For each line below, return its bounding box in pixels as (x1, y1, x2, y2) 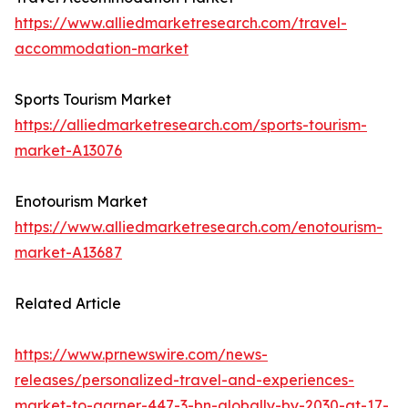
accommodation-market (15, 39, 189, 58)
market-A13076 (15, 141, 122, 160)
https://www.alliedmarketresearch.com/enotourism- (15, 218, 382, 237)
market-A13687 (15, 243, 122, 262)
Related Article (15, 294, 121, 313)
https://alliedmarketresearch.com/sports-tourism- (15, 116, 367, 135)
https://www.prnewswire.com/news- (15, 345, 268, 364)
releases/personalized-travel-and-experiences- (15, 371, 354, 390)
